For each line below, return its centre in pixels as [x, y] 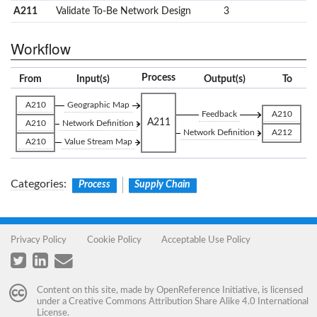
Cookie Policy [114, 240]
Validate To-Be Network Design [123, 11]
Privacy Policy [39, 240]
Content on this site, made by [96, 290]
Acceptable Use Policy [206, 240]
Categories [37, 184]
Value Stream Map [98, 142]
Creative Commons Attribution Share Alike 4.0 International [188, 302]
